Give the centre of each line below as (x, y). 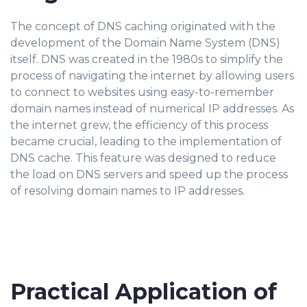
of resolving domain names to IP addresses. (127, 191)
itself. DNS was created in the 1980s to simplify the (147, 59)
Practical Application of (144, 292)
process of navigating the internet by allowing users (152, 76)
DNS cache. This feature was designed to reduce (143, 158)
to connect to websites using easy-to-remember (142, 92)
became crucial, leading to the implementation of (146, 142)
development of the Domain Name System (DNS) (145, 43)
